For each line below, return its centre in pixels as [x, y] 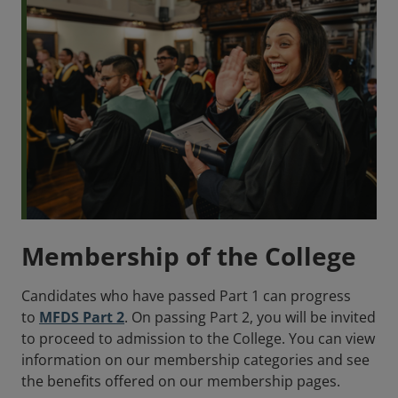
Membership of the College [189, 256]
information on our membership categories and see [195, 360]
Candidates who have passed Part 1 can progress [186, 296]
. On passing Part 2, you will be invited [250, 318]
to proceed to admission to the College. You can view [198, 339]
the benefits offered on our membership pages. [181, 382]
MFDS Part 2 [82, 318]
